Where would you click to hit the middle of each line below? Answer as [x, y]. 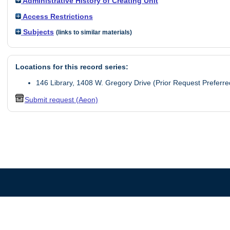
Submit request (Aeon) [61, 100]
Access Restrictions [57, 16]
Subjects [37, 32]
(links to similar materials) [94, 33]
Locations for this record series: [72, 67]
